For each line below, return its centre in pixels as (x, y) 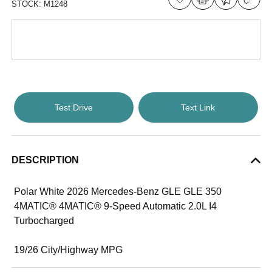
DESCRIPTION (46, 160)
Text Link (198, 107)
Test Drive (74, 107)
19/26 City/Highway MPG (69, 250)
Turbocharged (44, 221)
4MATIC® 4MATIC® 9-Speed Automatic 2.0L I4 (116, 206)
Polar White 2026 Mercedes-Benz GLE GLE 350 (118, 192)
